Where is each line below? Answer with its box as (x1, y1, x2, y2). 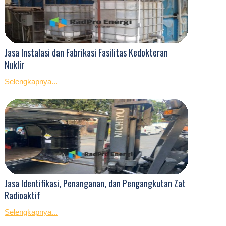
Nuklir (5, 58, 25, 71)
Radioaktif (5, 188, 41, 202)
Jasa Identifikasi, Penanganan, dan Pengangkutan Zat (5, 176, 186, 190)
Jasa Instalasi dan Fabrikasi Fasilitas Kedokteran (5, 45, 168, 59)
